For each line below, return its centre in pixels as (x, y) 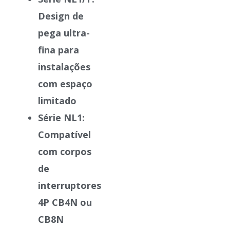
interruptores (70, 185)
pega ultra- (64, 33)
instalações (64, 66)
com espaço (65, 83)
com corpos (65, 151)
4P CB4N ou (65, 202)
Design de (61, 16)
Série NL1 (60, 117)
